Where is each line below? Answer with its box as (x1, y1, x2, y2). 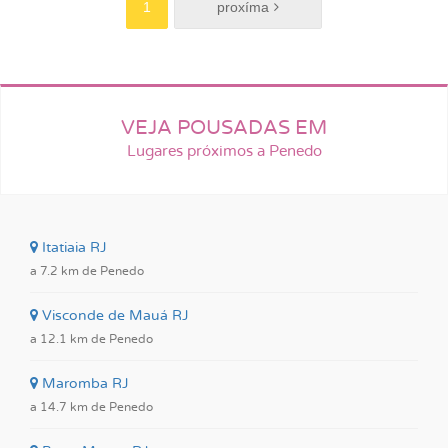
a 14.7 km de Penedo (30, 401, 153, 413)
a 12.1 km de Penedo (30, 333, 153, 345)
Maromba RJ (38, 377, 129, 391)
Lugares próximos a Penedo (126, 144, 322, 159)
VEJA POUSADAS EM (121, 118, 327, 138)
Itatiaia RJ (38, 241, 107, 255)
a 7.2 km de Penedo (30, 265, 144, 277)
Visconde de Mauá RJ (38, 309, 189, 323)
